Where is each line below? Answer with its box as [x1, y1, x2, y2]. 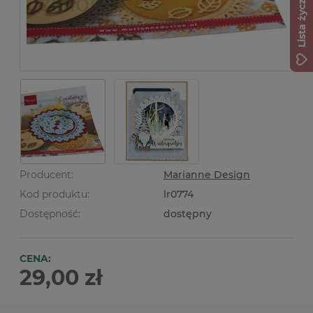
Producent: [20, 168, 73, 181]
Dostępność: [20, 208, 80, 220]
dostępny [163, 208, 212, 220]
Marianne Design [163, 168, 250, 181]
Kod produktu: [20, 188, 89, 201]
